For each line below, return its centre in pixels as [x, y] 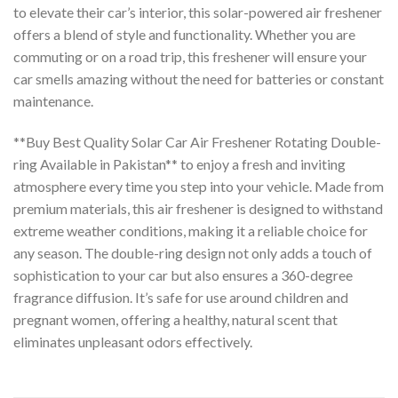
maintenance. [53, 100]
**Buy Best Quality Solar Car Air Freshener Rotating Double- [197, 141]
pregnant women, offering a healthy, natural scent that [175, 319]
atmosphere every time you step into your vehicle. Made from [199, 186]
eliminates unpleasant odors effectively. [133, 341]
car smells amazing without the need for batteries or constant [199, 78]
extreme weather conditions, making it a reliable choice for [191, 230]
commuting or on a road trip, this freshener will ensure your [190, 56]
